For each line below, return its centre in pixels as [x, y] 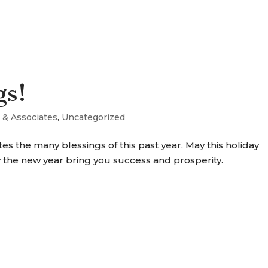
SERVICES [96, 24]
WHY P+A [241, 24]
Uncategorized [94, 117]
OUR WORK [170, 24]
